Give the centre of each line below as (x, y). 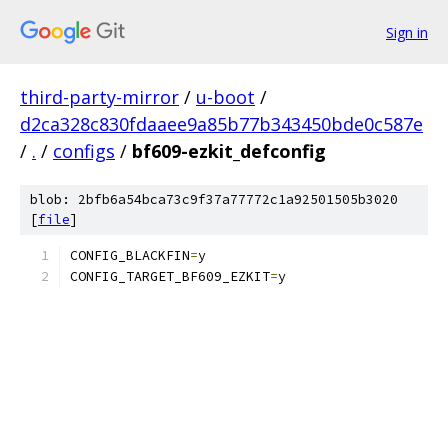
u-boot (225, 97)
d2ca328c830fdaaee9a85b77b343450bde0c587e (221, 124)
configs (84, 151)
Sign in (407, 32)
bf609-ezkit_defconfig (229, 151)
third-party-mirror (99, 97)
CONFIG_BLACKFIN (130, 255)
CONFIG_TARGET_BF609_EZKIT (170, 276)
